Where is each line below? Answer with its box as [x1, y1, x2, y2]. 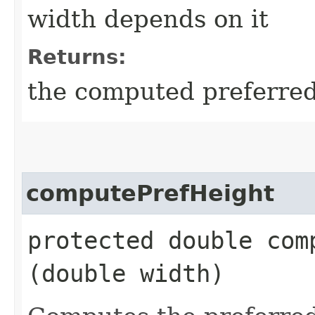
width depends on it [27, 4, 269, 33]
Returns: [27, 44, 127, 69]
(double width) [27, 259, 224, 288]
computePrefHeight [26, 180, 274, 206]
